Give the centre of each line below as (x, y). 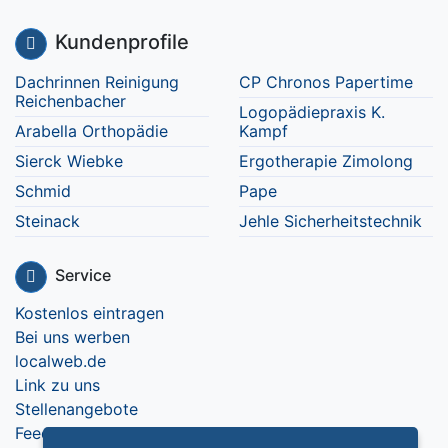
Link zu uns (57, 385)
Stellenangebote (76, 409)
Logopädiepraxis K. (312, 112)
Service (83, 275)
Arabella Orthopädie (91, 131)
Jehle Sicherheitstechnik (330, 221)
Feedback (51, 433)
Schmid (43, 191)
